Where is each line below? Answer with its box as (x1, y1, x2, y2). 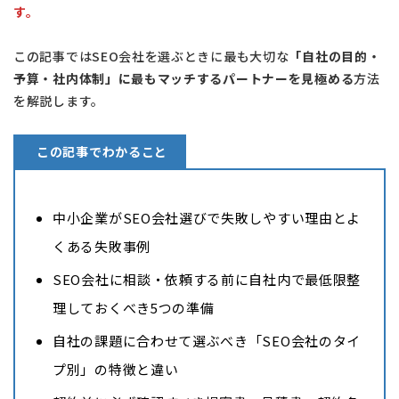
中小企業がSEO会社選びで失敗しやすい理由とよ (53, 208, 362, 227)
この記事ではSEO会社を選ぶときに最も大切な (13, 47, 289, 66)
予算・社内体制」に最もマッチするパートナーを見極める (13, 69, 354, 88)
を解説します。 (13, 92, 104, 110)
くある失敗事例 (53, 236, 151, 256)
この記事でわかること (37, 142, 167, 161)
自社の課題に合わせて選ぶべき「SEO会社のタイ (53, 330, 362, 350)
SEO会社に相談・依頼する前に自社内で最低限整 (53, 269, 362, 289)
